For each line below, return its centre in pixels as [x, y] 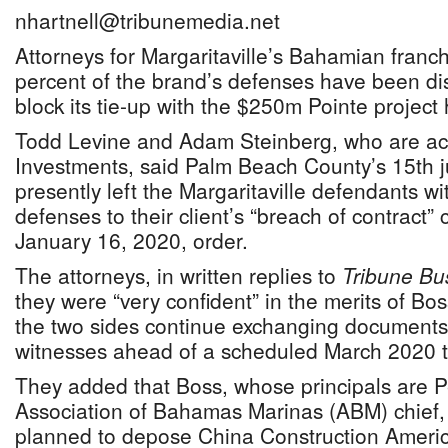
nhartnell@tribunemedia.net [147, 20]
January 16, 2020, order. [131, 240]
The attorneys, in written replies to [178, 275]
